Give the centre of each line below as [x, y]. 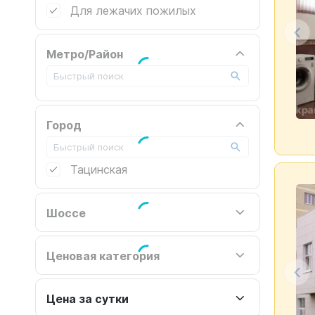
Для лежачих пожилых [133, 10]
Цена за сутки [88, 298]
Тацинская [99, 169]
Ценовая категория [103, 255]
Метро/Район [85, 53]
